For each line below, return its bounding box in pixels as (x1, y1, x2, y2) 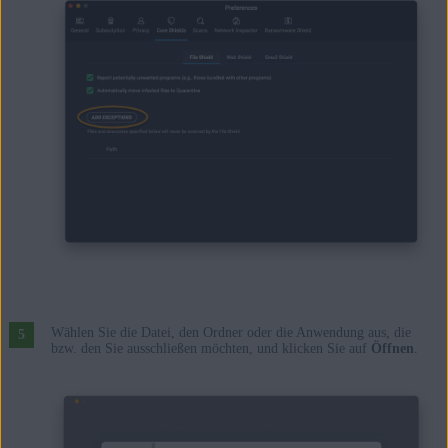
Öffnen (370, 341, 414, 357)
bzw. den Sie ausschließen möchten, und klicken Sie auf (50, 341, 371, 357)
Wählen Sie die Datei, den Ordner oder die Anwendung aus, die (50, 325, 411, 341)
